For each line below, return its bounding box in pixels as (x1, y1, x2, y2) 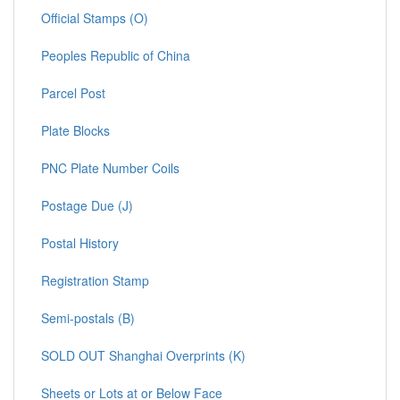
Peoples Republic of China (41, 46, 190, 65)
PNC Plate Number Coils (41, 159, 179, 178)
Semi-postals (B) (41, 309, 135, 328)
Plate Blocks (41, 121, 110, 140)
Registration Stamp (41, 271, 149, 290)
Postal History (41, 234, 119, 253)
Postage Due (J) (41, 196, 133, 215)
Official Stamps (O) (41, 9, 148, 28)
